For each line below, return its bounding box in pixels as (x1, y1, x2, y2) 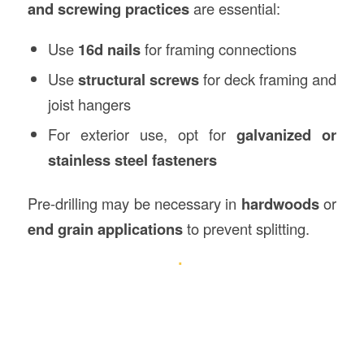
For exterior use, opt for (47, 123, 237, 145)
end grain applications (27, 218, 183, 240)
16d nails (77, 38, 141, 60)
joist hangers (47, 93, 131, 115)
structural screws (78, 68, 200, 90)
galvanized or (236, 123, 337, 145)
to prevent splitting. (182, 218, 310, 239)
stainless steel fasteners (47, 149, 217, 171)
